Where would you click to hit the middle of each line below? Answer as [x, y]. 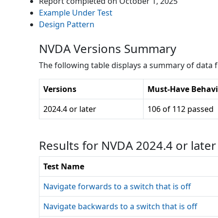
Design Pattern [67, 24]
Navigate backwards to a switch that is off [120, 206]
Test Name [64, 166]
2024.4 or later [70, 109]
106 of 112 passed [181, 109]
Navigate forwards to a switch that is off [117, 186]
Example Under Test [76, 13]
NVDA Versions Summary [108, 48]
